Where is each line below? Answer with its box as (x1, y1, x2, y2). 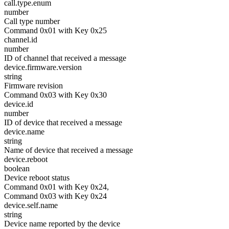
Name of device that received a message (4, 146, 133, 154)
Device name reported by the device (4, 219, 120, 228)
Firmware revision (4, 81, 63, 90)
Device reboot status (4, 173, 70, 182)
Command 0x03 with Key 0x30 (4, 90, 107, 99)
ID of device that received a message (4, 118, 122, 127)
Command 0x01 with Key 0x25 (4, 26, 107, 35)
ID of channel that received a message (4, 54, 126, 62)
